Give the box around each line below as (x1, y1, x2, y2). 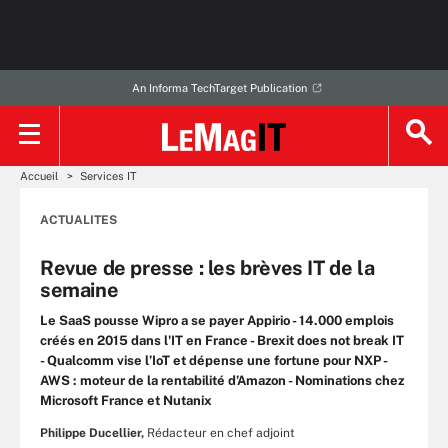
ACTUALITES (40, 213, 117, 227)
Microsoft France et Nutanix (40, 393, 212, 408)
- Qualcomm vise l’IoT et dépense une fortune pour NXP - (40, 353, 387, 368)
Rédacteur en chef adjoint (147, 426, 295, 440)
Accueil (20, 170, 58, 182)
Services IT (80, 170, 137, 182)
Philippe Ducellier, (40, 426, 144, 440)
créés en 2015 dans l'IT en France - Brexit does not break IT (40, 333, 404, 348)
